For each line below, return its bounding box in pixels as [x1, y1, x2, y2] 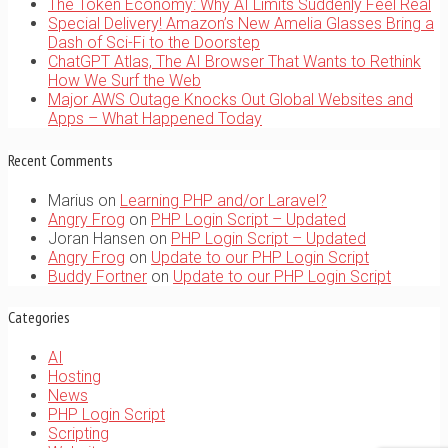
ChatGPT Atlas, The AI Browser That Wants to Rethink [48, 52, 421, 72]
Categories [8, 307, 70, 328]
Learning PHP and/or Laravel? [120, 190, 327, 210]
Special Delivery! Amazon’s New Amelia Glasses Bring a [48, 14, 434, 34]
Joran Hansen [48, 228, 145, 248]
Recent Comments [8, 149, 113, 170]
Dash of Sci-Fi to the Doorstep [48, 33, 260, 53]
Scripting [48, 424, 109, 444]
